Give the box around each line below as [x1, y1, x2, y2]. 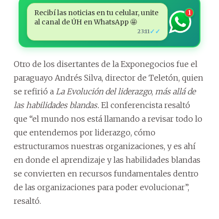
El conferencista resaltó [99, 100, 190, 110]
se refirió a [14, 87, 56, 96]
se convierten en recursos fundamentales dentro [14, 169, 198, 178]
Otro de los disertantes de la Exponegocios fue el [14, 59, 197, 69]
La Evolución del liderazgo [56, 87, 152, 96]
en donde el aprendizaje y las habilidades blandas [14, 155, 200, 165]
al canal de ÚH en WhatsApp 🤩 [34, 18, 137, 26]
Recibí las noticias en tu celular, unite [34, 8, 158, 17]
